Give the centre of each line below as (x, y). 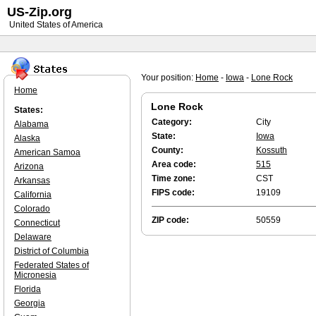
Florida (28, 289)
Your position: (168, 78)
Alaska (27, 138)
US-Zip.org (39, 12)
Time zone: (174, 178)
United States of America (55, 25)
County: (168, 150)
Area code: (174, 164)
